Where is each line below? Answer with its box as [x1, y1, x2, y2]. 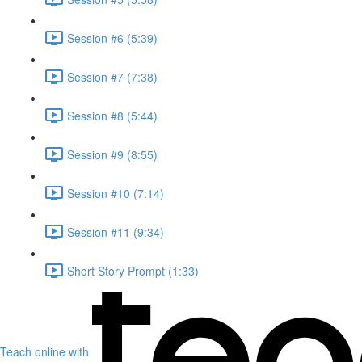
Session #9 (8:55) [67, 145, 158, 162]
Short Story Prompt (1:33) [67, 262, 199, 279]
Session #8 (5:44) [67, 107, 158, 124]
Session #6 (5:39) [67, 29, 158, 46]
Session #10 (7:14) [67, 184, 164, 201]
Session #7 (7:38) [67, 68, 158, 85]
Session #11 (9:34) [67, 223, 164, 240]
